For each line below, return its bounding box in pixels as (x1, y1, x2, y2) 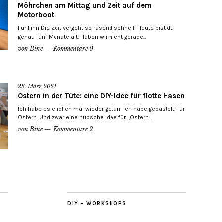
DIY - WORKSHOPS (67, 200, 127, 207)
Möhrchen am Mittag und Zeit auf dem (18, 1, 152, 10)
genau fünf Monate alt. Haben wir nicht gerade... (18, 33, 146, 41)
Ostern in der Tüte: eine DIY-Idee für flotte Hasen (18, 91, 185, 101)
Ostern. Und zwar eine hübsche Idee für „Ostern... (18, 114, 152, 121)
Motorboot (18, 10, 54, 20)
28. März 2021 (18, 83, 56, 90)
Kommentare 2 (53, 125, 93, 133)
